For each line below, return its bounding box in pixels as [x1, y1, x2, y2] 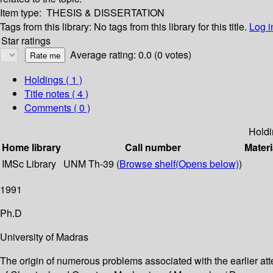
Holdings [24, 73, 63, 87]
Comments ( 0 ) [24, 101, 90, 115]
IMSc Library [2, 157, 56, 171]
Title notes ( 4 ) [24, 87, 88, 101]
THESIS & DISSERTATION [46, 5, 165, 20]
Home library [2, 140, 61, 155]
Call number [124, 140, 181, 155]
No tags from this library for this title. [94, 19, 247, 34]
